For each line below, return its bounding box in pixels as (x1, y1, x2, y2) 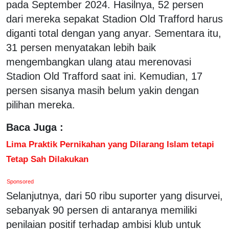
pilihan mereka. (6, 99, 75, 110)
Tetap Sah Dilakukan (6, 153, 88, 164)
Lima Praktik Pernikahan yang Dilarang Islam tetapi (6, 139, 214, 149)
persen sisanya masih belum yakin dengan (6, 84, 199, 96)
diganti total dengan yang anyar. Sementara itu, (6, 27, 221, 39)
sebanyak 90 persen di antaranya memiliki (6, 204, 197, 216)
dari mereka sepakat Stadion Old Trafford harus (6, 13, 223, 25)
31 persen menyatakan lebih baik (6, 41, 156, 53)
